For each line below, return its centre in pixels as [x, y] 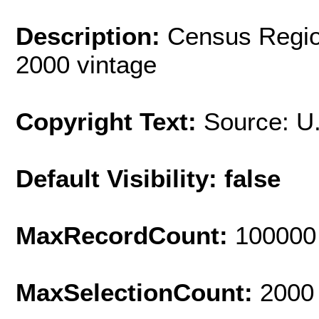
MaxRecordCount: [125, 235]
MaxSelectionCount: [138, 292]
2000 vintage [86, 64]
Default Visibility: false [148, 178]
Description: [91, 36]
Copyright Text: [110, 121]
